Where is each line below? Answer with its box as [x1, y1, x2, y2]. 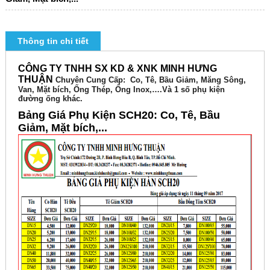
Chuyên [53, 75, 87, 85]
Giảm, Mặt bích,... [18, 122, 108, 134]
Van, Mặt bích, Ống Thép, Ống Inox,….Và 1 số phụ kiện [18, 85, 225, 95]
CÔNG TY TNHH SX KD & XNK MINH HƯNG [18, 63, 218, 74]
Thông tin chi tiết [17, 36, 89, 46]
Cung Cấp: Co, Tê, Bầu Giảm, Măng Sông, [86, 75, 246, 85]
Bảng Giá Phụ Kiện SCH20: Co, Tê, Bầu [18, 109, 221, 122]
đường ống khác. [18, 94, 83, 104]
